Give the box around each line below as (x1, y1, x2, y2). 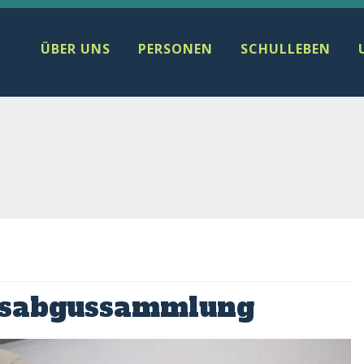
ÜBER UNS (41, 40, 110, 58)
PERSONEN (138, 40, 213, 58)
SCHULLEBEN (240, 40, 331, 58)
